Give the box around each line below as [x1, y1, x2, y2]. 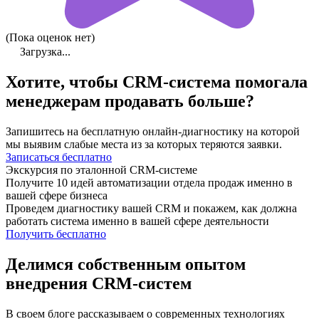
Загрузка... [17, 46, 70, 58]
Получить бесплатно [6, 228, 106, 241]
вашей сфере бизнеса [6, 189, 108, 202]
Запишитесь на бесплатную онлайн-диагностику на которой [6, 125, 300, 138]
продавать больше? [105, 92, 254, 111]
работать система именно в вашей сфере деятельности [6, 215, 269, 228]
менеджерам [6, 92, 105, 111]
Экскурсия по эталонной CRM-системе [6, 164, 197, 177]
